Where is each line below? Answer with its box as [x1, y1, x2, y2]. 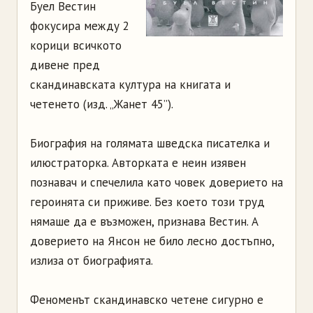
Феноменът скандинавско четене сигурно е [30, 292, 263, 307]
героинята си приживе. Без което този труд [30, 194, 265, 210]
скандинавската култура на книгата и [30, 77, 231, 92]
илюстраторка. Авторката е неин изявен [30, 155, 246, 170]
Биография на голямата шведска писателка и [30, 136, 270, 151]
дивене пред [30, 57, 100, 73]
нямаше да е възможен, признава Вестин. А [30, 214, 259, 229]
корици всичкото [30, 38, 122, 53]
